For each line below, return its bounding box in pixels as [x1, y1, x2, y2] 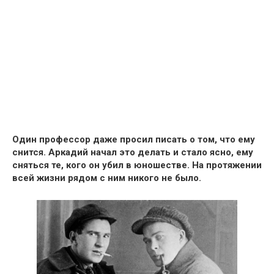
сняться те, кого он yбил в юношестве [12, 160, 187, 171]
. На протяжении [187, 160, 262, 171]
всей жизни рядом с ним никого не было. [12, 172, 201, 184]
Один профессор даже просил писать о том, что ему [12, 134, 255, 146]
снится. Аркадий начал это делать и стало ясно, [12, 147, 236, 158]
